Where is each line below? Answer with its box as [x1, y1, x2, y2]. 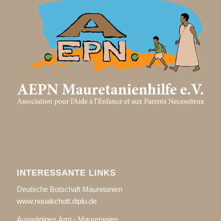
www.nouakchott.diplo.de [16, 197, 97, 206]
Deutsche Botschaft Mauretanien [16, 185, 122, 194]
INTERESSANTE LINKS [16, 168, 116, 178]
